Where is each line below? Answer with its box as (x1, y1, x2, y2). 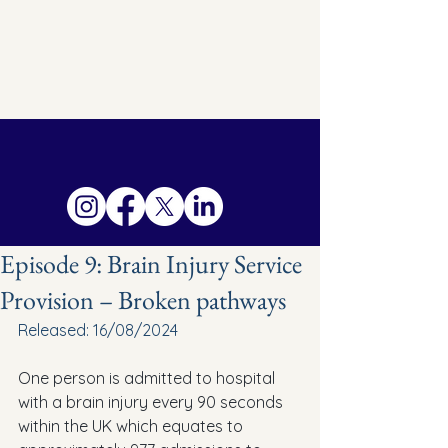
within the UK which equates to (18, 416, 247, 436)
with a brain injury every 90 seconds (18, 392, 287, 412)
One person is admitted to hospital (18, 368, 279, 388)
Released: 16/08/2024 (18, 320, 178, 340)
